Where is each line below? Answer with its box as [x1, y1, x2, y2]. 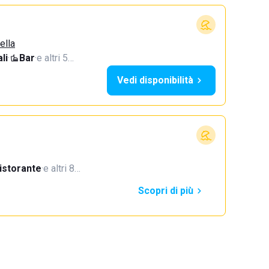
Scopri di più [138, 185, 193, 196]
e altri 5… [37, 52, 74, 64]
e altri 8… [43, 163, 80, 174]
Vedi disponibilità [117, 74, 193, 86]
